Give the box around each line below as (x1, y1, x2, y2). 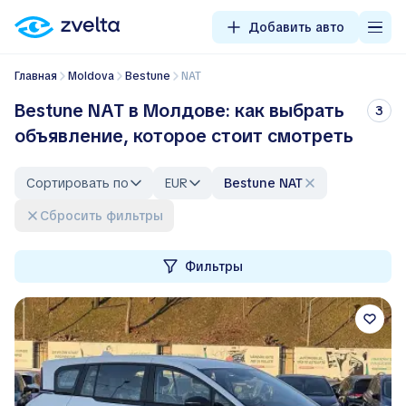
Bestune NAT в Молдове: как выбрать (14, 99, 344, 122)
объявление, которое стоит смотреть (14, 124, 353, 148)
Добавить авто (248, 19, 344, 35)
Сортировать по (26, 175, 129, 191)
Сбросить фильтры (49, 208, 163, 224)
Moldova (77, 69, 114, 83)
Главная (19, 69, 57, 83)
